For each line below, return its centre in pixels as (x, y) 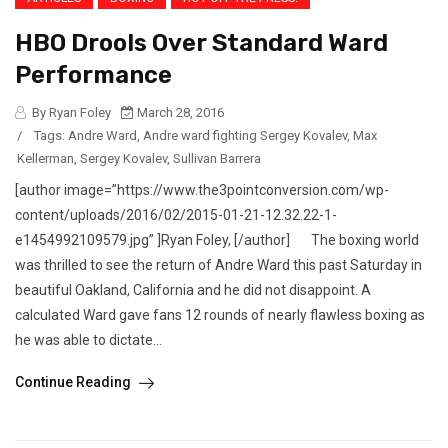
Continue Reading (74, 382)
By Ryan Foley (70, 113)
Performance (93, 75)
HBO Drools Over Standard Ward (201, 43)
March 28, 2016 (179, 113)
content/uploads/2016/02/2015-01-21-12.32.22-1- (176, 215)
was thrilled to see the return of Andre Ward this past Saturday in (218, 265)
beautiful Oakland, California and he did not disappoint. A (193, 290)
